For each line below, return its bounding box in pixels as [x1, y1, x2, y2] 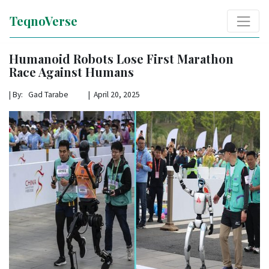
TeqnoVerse [10, 12, 77, 29]
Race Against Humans [9, 63, 134, 80]
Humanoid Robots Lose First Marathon [9, 50, 234, 67]
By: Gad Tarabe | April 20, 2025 [13, 89, 140, 100]
